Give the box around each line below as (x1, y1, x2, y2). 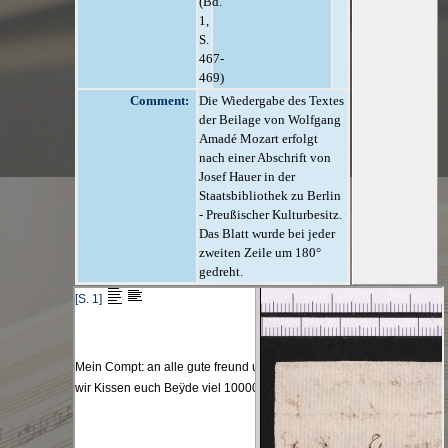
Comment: (130, 93, 189, 109)
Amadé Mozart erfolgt (199, 131, 318, 147)
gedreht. (199, 264, 243, 280)
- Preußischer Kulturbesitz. (199, 207, 342, 223)
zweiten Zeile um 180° (199, 245, 321, 261)
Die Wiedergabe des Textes (199, 93, 344, 109)
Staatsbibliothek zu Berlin (199, 188, 341, 204)
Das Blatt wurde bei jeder (199, 226, 335, 242)
